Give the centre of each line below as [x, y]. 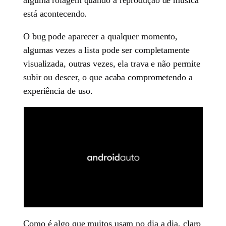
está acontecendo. [55, 13]
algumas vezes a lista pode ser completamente [106, 50]
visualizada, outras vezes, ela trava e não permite [112, 63]
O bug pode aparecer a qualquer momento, [101, 36]
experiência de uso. [58, 91]
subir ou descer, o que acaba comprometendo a [108, 77]
